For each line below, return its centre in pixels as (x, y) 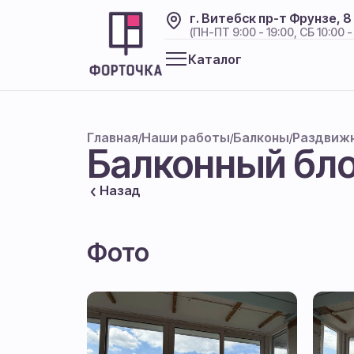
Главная (113, 137)
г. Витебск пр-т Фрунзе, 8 (271, 18)
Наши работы (186, 137)
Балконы (261, 137)
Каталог (215, 59)
